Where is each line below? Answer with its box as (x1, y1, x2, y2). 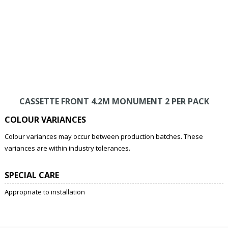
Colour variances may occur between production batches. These (4, 131, 203, 141)
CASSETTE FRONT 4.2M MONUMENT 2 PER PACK (19, 95, 209, 107)
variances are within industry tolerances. (4, 143, 130, 153)
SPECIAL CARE (4, 169, 59, 181)
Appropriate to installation (4, 187, 85, 196)
